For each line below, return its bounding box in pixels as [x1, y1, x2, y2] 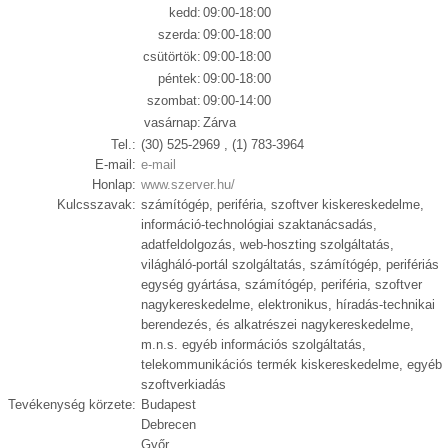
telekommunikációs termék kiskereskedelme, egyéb [140, 357, 442, 372]
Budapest [140, 397, 196, 412]
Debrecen [140, 417, 196, 432]
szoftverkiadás [140, 377, 226, 392]
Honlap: [92, 177, 137, 192]
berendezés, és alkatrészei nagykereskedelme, [140, 317, 414, 332]
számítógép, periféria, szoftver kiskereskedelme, [140, 197, 424, 212]
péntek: [157, 71, 201, 86]
